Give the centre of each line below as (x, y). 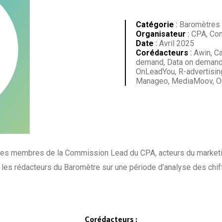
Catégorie (155, 24)
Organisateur (161, 34)
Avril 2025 (175, 43)
